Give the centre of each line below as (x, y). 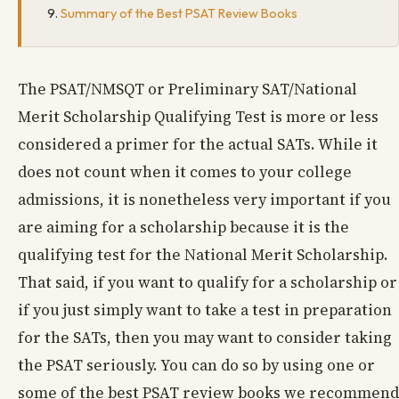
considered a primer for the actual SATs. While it (198, 145)
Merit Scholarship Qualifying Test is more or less (198, 117)
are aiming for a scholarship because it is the (183, 228)
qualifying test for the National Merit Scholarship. (203, 255)
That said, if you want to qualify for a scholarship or (208, 283)
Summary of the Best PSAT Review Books (179, 14)
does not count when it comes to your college (185, 172)
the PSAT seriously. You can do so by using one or (196, 366)
